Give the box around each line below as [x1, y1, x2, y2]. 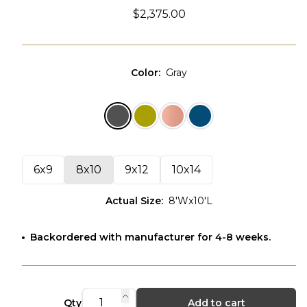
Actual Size [106, 195, 161, 207]
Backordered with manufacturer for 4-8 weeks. [30, 231, 271, 243]
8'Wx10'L [169, 195, 212, 207]
